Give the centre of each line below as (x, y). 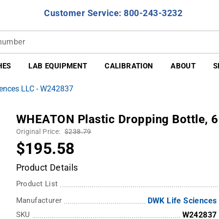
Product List (37, 184)
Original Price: (39, 132)
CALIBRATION (129, 66)
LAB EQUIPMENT (58, 66)
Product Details (47, 168)
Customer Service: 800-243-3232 (113, 13)
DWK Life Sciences (182, 201)
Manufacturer (39, 201)
